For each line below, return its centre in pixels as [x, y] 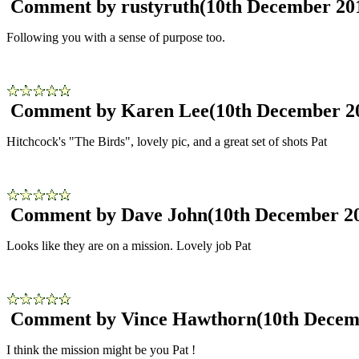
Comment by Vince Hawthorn [133, 319]
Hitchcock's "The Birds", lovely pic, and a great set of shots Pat [167, 141]
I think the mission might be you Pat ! [101, 349]
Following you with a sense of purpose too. [116, 37]
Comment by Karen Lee [110, 110]
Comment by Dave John [109, 214]
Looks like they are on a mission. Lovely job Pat [129, 245]
